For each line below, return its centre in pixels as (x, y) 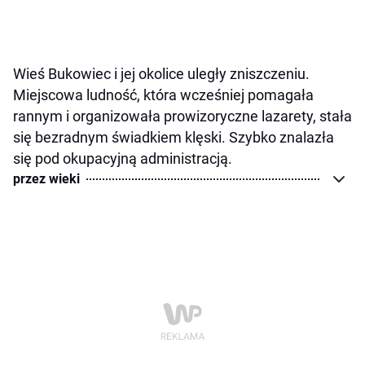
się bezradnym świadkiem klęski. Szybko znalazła (174, 137)
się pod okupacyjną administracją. (123, 158)
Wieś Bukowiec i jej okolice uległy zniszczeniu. (161, 73)
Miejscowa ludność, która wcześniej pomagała (163, 95)
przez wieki (46, 178)
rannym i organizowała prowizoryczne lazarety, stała (182, 116)
